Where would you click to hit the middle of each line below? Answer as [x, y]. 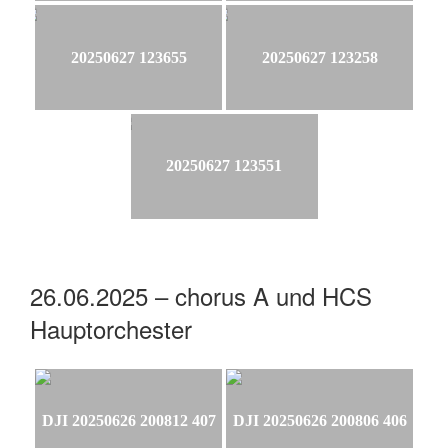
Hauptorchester [111, 328]
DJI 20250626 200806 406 [319, 421]
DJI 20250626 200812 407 [128, 421]
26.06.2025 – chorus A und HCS [201, 295]
